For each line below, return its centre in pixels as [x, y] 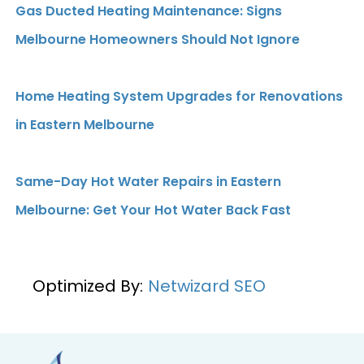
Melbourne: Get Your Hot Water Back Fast [153, 210]
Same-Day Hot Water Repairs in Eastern [148, 182]
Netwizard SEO [207, 286]
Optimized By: [88, 286]
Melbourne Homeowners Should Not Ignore [158, 39]
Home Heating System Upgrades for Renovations [179, 96]
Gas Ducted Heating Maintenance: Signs [149, 11]
